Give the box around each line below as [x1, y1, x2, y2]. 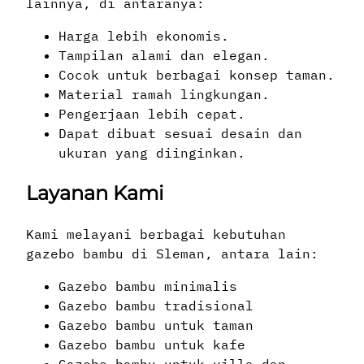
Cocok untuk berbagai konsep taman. [58, 66, 335, 83]
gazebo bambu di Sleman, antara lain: [26, 245, 318, 262]
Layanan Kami [26, 180, 163, 205]
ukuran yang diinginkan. [58, 144, 245, 161]
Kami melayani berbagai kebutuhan [26, 225, 286, 242]
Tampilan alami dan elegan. [58, 46, 270, 63]
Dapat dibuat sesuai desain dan [58, 124, 302, 141]
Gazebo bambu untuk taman [58, 316, 253, 333]
